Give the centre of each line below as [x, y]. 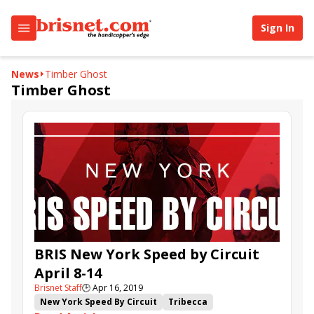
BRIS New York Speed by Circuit [147, 254]
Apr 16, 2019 [118, 288]
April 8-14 [68, 273]
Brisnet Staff [58, 288]
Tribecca [188, 302]
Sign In [278, 28]
